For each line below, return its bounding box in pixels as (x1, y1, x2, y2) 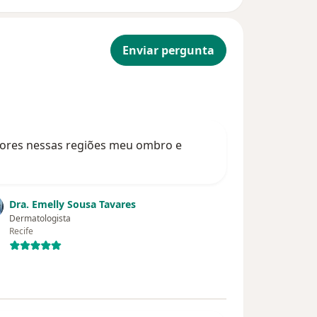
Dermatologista (9, 212, 71, 225)
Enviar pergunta (122, 42, 214, 59)
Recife (9, 225, 34, 238)
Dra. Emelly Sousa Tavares (9, 197, 137, 212)
